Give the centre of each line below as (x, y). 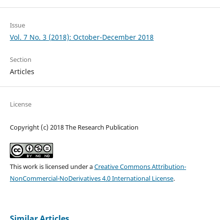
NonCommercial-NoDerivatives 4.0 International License (91, 179)
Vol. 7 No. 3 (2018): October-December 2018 (82, 37)
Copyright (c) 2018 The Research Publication (74, 127)
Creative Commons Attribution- (140, 167)
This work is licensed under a (52, 167)
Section (20, 60)
